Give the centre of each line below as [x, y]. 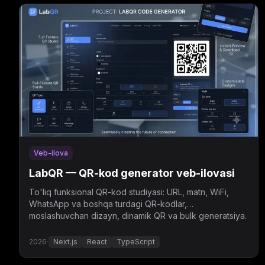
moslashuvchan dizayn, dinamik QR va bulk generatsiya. [138, 216]
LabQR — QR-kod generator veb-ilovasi [132, 173]
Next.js [65, 242]
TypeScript [136, 242]
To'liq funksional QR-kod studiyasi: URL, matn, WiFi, [129, 192]
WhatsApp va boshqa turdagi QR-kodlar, [108, 204]
